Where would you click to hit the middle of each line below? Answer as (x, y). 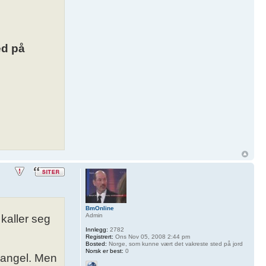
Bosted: (96, 243)
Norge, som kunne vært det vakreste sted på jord (175, 243)
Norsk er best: (104, 251)
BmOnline (99, 208)
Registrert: (99, 236)
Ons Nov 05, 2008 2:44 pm (151, 236)
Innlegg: (96, 229)
